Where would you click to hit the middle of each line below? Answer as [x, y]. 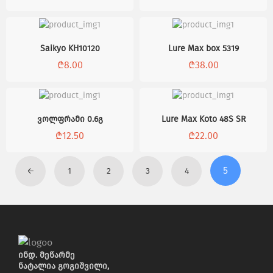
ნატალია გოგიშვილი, [64, 266]
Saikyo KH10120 [70, 48]
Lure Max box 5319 [203, 48]
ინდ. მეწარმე [47, 255]
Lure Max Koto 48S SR [203, 119]
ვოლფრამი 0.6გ [70, 119]
